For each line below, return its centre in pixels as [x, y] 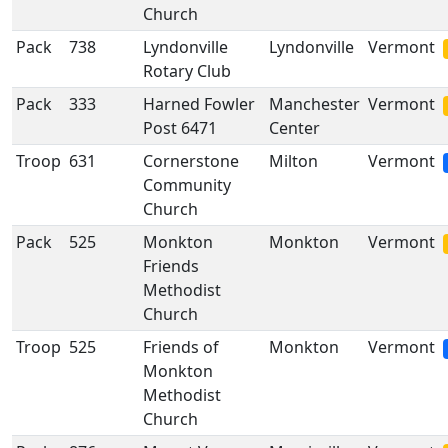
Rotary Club [187, 71]
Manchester [314, 104]
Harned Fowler [199, 104]
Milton [293, 161]
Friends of [181, 347]
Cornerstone [191, 161]
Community [187, 185]
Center [294, 128]
